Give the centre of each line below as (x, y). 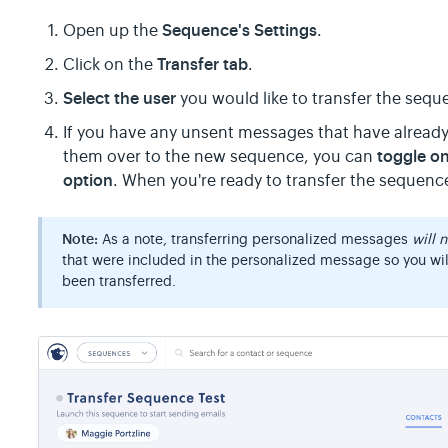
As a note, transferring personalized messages (257, 238)
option (88, 180)
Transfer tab (203, 64)
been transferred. (119, 280)
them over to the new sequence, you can (220, 156)
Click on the (110, 64)
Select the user (120, 98)
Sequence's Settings (240, 30)
